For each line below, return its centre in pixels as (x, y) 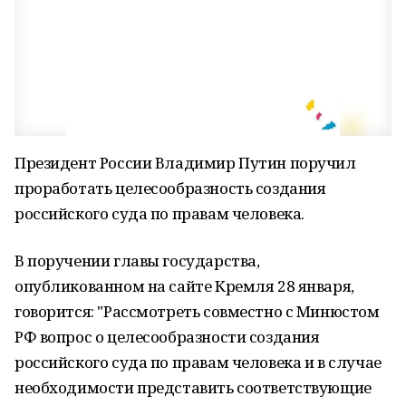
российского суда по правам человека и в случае (198, 362)
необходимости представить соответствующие (193, 387)
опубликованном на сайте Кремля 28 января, (184, 286)
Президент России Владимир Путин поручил (185, 163)
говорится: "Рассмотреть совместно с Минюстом (197, 311)
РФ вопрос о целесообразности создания (167, 337)
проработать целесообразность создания (170, 188)
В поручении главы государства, (137, 261)
